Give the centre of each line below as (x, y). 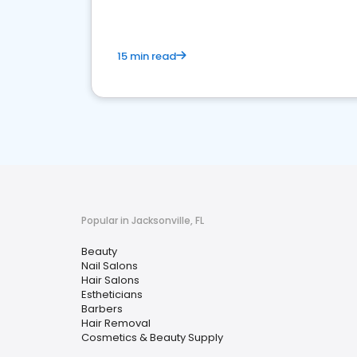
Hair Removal (116, 323)
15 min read (147, 56)
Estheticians (112, 294)
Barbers (102, 309)
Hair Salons (110, 280)
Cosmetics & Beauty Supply (152, 337)
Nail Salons (110, 266)
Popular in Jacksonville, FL (143, 220)
